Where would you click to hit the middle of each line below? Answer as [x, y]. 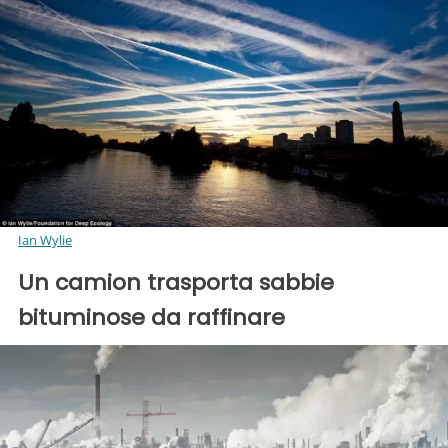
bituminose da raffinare [151, 318]
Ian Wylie [45, 240]
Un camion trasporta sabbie [176, 283]
